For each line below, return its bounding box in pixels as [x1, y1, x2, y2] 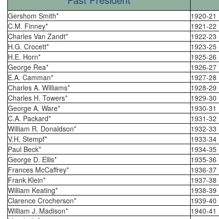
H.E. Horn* [8, 52, 41, 62]
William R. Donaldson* [8, 124, 76, 133]
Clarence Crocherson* [8, 196, 76, 205]
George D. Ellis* [8, 154, 57, 164]
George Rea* [8, 62, 48, 72]
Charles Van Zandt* [8, 31, 68, 41]
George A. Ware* [8, 103, 60, 113]
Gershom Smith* [8, 11, 59, 21]
